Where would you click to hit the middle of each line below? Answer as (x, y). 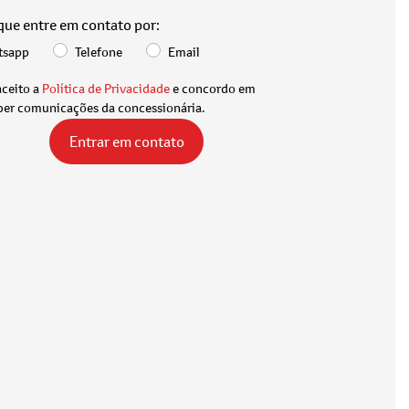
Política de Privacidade (106, 88)
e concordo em (213, 88)
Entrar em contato (126, 141)
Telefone (99, 52)
